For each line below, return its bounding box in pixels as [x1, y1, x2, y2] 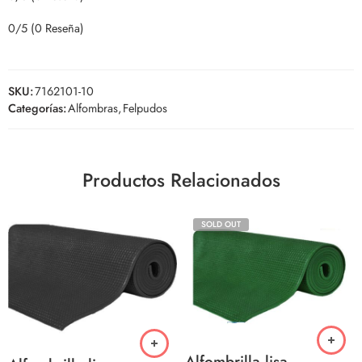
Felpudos [123, 99, 167, 116]
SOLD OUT [201, 217, 241, 230]
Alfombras [68, 99, 118, 116]
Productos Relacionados [82, 166, 280, 194]
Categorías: [8, 99, 66, 116]
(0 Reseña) [31, 19, 84, 36]
